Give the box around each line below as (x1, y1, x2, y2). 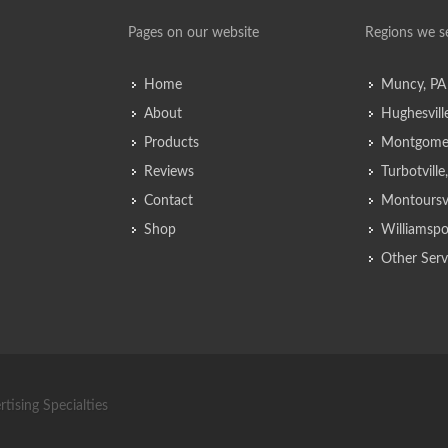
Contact (144, 194, 194, 208)
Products (144, 136, 200, 150)
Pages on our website (128, 26, 260, 40)
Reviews (144, 165, 195, 179)
